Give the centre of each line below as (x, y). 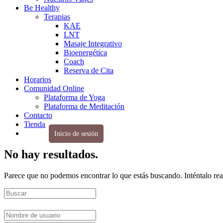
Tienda (35, 124)
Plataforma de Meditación (84, 106)
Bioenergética (85, 53)
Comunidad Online (54, 88)
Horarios (38, 79)
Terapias (57, 17)
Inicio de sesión (76, 134)
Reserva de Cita (89, 70)
